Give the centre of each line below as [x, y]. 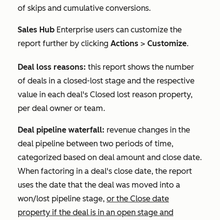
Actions [124, 44]
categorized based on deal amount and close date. [110, 158]
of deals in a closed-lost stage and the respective [106, 81]
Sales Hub [37, 30]
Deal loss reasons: [52, 67]
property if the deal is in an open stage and [96, 213]
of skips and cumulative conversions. [84, 8]
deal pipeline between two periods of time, [96, 144]
